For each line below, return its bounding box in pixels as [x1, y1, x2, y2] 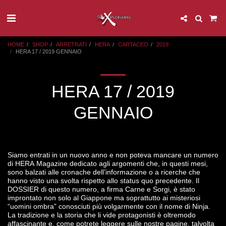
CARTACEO [118, 41, 148, 47]
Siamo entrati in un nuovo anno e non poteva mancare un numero [8, 151, 218, 159]
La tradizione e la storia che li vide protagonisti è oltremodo [8, 211, 196, 219]
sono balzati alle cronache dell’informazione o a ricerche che [8, 168, 200, 176]
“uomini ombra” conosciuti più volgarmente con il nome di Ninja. [8, 202, 210, 210]
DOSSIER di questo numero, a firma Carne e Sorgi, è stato [8, 185, 195, 193]
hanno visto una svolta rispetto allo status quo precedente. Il [8, 177, 199, 185]
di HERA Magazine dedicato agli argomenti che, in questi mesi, [8, 159, 208, 167]
